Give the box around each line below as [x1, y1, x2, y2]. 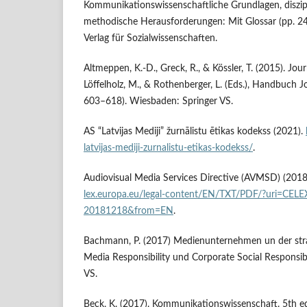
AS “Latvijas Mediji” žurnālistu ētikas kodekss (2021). [84, 127, 306, 137]
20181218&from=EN [84, 206, 173, 217]
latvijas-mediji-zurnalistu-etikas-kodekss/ [84, 143, 253, 153]
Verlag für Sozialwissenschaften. [84, 34, 217, 44]
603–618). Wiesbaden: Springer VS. [84, 97, 233, 107]
